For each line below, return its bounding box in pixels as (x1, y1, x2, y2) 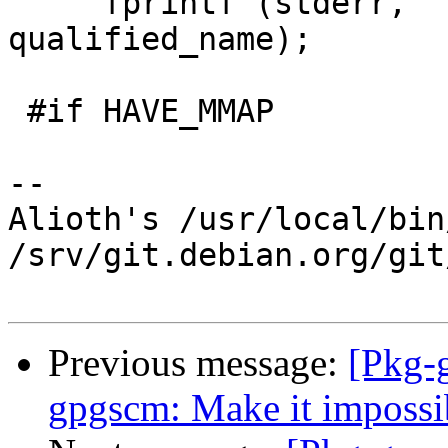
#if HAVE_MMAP (8, 93, 27, 130)
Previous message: (48, 341, 348, 385)
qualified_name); (8, 21, 312, 58)
